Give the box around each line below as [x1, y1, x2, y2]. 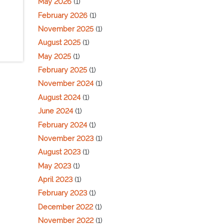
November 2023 [38, 133, 93, 142]
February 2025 [38, 65, 87, 74]
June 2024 [38, 106, 73, 115]
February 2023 [38, 188, 87, 197]
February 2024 [38, 120, 87, 129]
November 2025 [38, 24, 93, 33]
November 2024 [38, 79, 93, 88]
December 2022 [38, 202, 93, 211]
